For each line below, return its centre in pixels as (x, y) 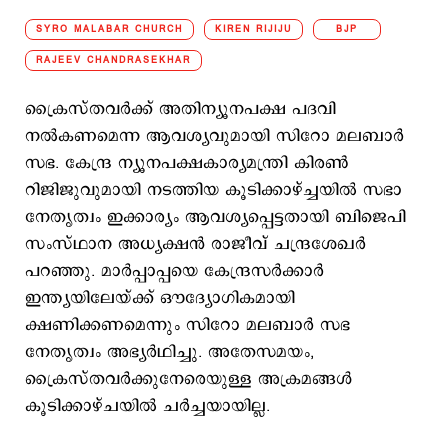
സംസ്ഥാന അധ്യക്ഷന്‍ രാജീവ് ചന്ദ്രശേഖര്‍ (195, 244)
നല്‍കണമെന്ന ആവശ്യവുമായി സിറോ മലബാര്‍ (214, 136)
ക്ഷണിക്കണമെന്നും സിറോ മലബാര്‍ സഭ (187, 325)
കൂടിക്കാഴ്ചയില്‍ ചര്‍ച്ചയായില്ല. (147, 406)
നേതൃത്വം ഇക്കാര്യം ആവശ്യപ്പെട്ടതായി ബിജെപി (215, 217)
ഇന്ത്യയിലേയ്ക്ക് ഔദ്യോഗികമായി (160, 298)
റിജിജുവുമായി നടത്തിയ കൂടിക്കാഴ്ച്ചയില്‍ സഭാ (213, 190)
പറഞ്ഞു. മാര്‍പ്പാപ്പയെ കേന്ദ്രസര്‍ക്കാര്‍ (174, 271)
